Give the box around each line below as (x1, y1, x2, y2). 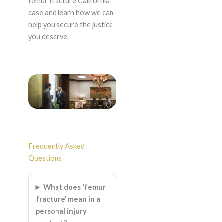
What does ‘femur (43, 183, 106, 192)
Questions (28, 154, 62, 163)
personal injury (35, 207, 87, 216)
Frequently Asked (28, 142, 85, 151)
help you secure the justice (28, 20, 113, 29)
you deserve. (28, 32, 69, 41)
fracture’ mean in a (35, 195, 100, 204)
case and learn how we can (28, 8, 113, 17)
